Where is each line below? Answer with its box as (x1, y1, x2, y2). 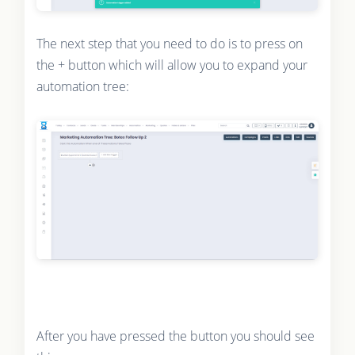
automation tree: (36, 77, 129, 95)
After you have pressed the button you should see (36, 327, 315, 345)
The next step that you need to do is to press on (36, 34, 303, 52)
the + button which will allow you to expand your (36, 55, 307, 74)
